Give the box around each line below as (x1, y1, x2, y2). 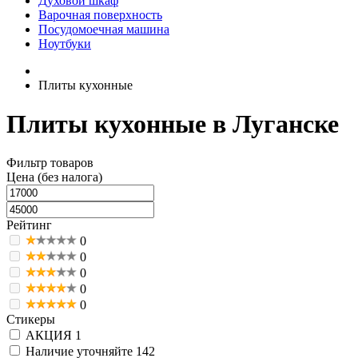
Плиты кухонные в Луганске (6, 109, 339, 138)
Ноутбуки (38, 36, 91, 50)
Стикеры (6, 312, 55, 327)
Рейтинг (6, 218, 52, 233)
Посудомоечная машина (38, 22, 169, 36)
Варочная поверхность (38, 7, 162, 22)
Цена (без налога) (6, 170, 102, 185)
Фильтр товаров (6, 156, 93, 170)
